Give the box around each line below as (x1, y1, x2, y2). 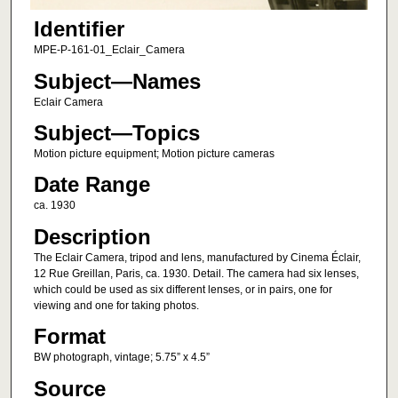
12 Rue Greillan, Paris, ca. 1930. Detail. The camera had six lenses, (33, 267, 359, 280)
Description (33, 224, 151, 249)
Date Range (33, 172, 150, 197)
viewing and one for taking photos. (33, 298, 199, 312)
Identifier (33, 17, 124, 42)
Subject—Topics (33, 120, 200, 145)
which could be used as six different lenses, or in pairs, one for (33, 283, 332, 296)
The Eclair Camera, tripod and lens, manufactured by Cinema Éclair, (33, 251, 361, 264)
